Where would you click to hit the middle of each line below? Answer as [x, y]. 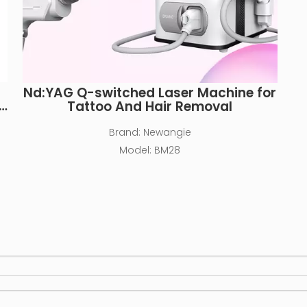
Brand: [124, 132]
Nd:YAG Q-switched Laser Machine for [150, 93]
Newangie [167, 132]
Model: [136, 150]
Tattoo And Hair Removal [150, 107]
